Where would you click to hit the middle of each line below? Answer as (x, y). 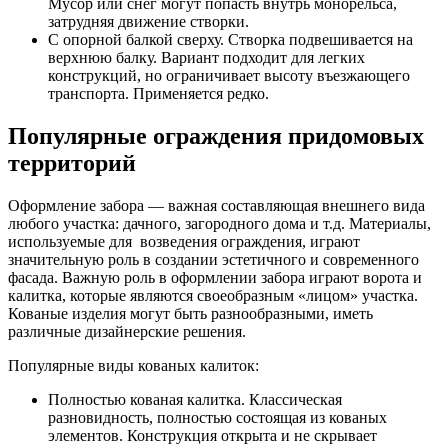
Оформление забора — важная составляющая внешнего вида (216, 205)
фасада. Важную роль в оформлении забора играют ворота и (215, 277)
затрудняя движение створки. (148, 22)
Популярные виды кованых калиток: (133, 365)
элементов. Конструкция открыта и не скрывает (212, 435)
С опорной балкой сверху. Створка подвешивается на (230, 40)
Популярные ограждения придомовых (216, 135)
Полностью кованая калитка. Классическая (195, 399)
